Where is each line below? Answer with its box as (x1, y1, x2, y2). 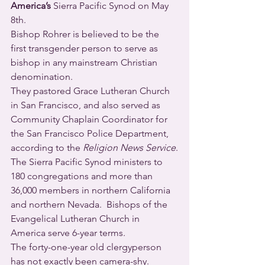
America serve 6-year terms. (11, 227, 125, 239)
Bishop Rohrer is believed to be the (11, 28, 161, 40)
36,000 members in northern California (11, 185, 173, 196)
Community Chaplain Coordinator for (11, 114, 170, 125)
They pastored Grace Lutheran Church (11, 85, 172, 97)
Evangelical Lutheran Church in (11, 213, 142, 225)
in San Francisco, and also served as (11, 99, 163, 111)
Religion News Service (83, 142, 176, 154)
